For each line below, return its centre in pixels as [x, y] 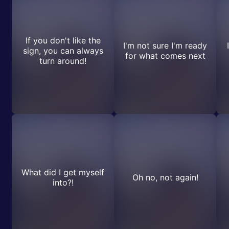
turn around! [63, 61]
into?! [63, 182]
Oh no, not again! [165, 177]
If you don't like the [63, 40]
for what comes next [165, 56]
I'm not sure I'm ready [165, 45]
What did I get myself [63, 172]
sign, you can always [63, 51]
